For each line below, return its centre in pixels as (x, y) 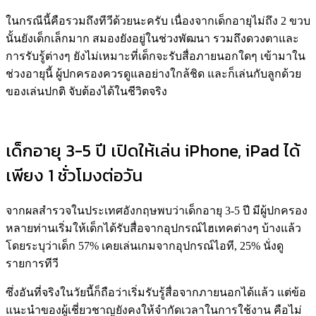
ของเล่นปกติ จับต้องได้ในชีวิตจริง (86, 91)
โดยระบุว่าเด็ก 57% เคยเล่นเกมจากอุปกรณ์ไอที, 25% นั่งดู (145, 245)
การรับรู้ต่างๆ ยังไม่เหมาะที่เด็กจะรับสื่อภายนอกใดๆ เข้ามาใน (156, 56)
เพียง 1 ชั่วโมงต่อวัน (74, 175)
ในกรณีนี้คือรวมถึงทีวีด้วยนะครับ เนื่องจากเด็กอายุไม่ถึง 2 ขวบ (158, 20)
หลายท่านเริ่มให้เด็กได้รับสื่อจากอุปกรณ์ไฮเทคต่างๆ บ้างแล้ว (153, 228)
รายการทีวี (32, 263)
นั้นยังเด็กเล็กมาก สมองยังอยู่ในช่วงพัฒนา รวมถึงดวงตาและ (152, 38)
